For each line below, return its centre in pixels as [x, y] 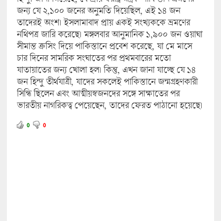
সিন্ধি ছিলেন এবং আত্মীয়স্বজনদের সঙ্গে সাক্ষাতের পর [98, 93]
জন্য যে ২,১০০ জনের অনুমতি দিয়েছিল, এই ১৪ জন [98, 10]
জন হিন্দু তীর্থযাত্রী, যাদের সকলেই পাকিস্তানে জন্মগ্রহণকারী [107, 81]
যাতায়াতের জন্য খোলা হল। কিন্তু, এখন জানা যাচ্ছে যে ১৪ [106, 70]
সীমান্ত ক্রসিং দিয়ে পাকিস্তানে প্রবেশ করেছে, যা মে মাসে [104, 46]
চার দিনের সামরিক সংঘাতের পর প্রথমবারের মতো [93, 58]
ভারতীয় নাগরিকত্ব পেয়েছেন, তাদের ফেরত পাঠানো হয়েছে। [109, 105]
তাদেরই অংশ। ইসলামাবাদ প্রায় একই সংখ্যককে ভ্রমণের [103, 22]
